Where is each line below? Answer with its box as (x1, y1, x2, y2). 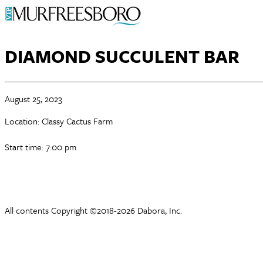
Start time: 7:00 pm (5, 140, 76, 153)
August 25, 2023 (5, 92, 62, 105)
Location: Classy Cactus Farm (5, 114, 113, 127)
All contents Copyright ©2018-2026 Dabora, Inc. (5, 204, 182, 217)
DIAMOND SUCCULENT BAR (5, 43, 240, 69)
